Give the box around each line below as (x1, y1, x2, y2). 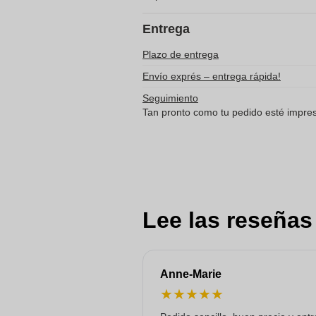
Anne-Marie (160, 268, 221, 280)
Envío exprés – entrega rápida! (142, 71, 281, 82)
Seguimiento (142, 92, 198, 104)
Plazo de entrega (142, 49, 219, 60)
